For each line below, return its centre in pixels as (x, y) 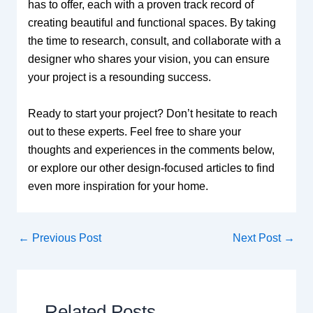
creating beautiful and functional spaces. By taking (152, 23)
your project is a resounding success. (119, 78)
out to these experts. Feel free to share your (134, 132)
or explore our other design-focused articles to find (151, 168)
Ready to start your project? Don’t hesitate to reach (152, 114)
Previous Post (65, 238)
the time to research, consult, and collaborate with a (154, 41)
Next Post (259, 238)
